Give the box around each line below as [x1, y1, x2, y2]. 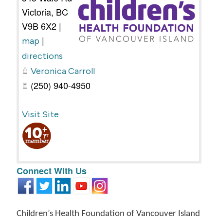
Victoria [21, 5, 51, 18]
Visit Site [21, 109, 59, 120]
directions [21, 50, 63, 61]
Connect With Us [16, 164, 87, 177]
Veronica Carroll [30, 65, 95, 76]
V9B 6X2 [21, 19, 56, 32]
